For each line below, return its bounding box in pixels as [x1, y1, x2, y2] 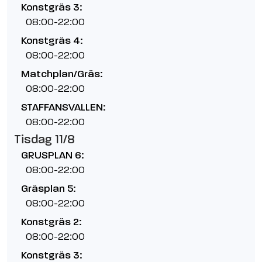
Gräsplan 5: [21, 182, 75, 195]
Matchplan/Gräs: [21, 68, 102, 80]
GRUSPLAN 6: [21, 149, 84, 161]
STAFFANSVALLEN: [21, 101, 105, 113]
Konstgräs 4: [21, 35, 82, 47]
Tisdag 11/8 [14, 132, 75, 147]
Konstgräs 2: [21, 216, 81, 228]
